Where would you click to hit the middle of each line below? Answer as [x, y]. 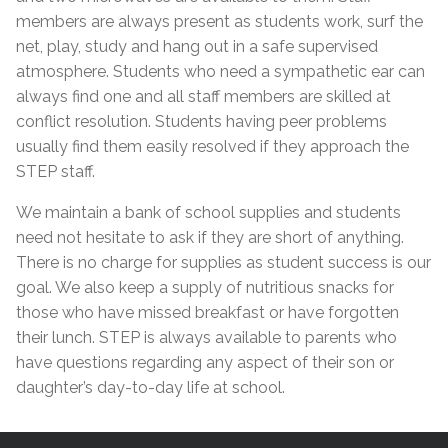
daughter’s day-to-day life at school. [150, 387]
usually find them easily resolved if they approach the [212, 146]
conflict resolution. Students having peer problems [201, 121]
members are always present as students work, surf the [219, 21]
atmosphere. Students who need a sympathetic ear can [220, 71]
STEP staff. [55, 171]
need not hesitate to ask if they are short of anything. [210, 237]
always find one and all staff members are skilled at [203, 96]
